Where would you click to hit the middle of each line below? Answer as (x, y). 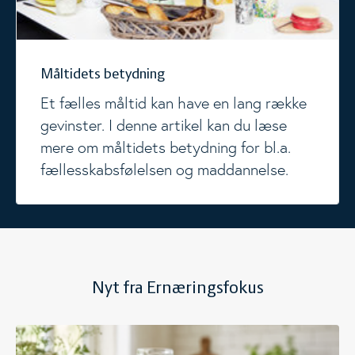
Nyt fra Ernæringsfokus (177, 289)
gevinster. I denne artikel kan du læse (164, 126)
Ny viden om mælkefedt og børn (102, 334)
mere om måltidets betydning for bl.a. (166, 148)
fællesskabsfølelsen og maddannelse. (164, 170)
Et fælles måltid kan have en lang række (174, 103)
